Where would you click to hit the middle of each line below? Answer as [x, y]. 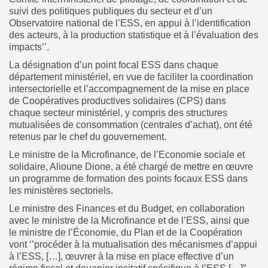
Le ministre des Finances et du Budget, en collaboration [127, 208]
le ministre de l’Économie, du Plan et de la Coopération [126, 232]
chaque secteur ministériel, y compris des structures [118, 112]
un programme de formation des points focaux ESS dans [128, 178]
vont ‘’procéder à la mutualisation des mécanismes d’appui [133, 244]
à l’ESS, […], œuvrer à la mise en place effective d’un [121, 256]
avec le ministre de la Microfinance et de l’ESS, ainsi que [129, 220]
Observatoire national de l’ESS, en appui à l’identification [130, 23]
